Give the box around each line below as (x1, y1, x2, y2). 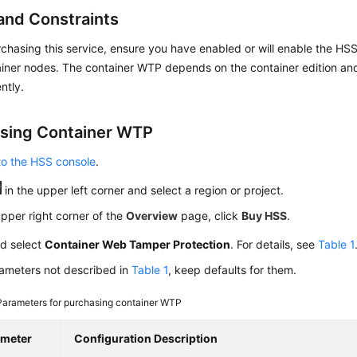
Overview (126, 209, 178, 222)
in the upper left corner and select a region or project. (2, 183, 284, 197)
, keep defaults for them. (168, 263, 297, 277)
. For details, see (230, 237, 319, 251)
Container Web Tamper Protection (45, 237, 231, 251)
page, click (178, 209, 242, 222)
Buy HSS (241, 209, 288, 222)
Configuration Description (74, 331, 218, 345)
